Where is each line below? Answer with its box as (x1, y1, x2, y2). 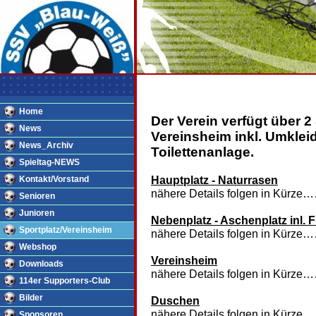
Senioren (19, 191, 55, 201)
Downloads (19, 259, 63, 269)
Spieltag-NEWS (19, 157, 80, 167)
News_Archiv (19, 140, 73, 150)
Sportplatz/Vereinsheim (19, 225, 112, 235)
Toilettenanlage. (151, 145, 254, 159)
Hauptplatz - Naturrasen (151, 174, 278, 186)
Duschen (151, 294, 200, 307)
